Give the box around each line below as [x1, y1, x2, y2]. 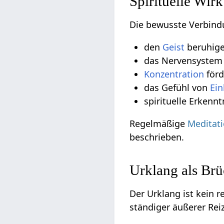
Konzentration [144, 67, 204, 80]
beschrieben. [129, 130, 184, 143]
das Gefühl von [144, 81, 210, 93]
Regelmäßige [129, 117, 188, 129]
